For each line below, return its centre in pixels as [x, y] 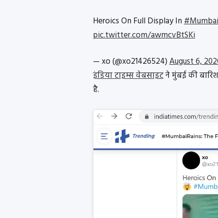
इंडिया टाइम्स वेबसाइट [128, 76]
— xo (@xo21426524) [131, 62]
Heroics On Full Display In [138, 21]
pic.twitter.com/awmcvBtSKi [144, 35]
